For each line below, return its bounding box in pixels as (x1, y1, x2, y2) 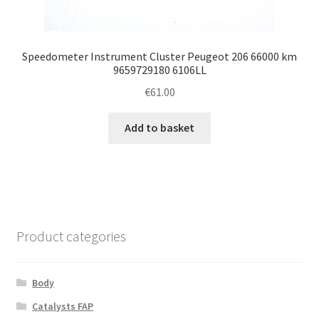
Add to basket (125, 120, 194, 135)
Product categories (16, 226, 126, 245)
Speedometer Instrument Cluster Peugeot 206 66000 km (22, 48, 297, 63)
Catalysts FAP (32, 300, 94, 313)
